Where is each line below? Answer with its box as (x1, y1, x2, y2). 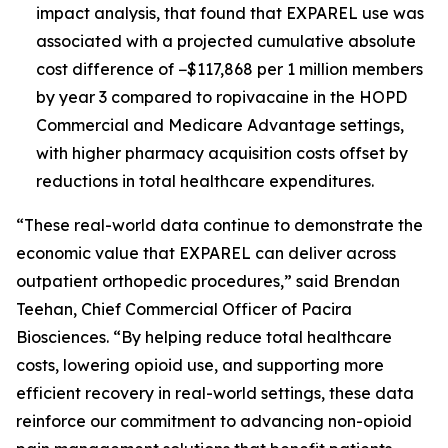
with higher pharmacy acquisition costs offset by (36, 143, 408, 163)
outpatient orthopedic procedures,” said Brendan (16, 271, 400, 291)
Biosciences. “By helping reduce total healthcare (16, 327, 392, 347)
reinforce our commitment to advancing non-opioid (16, 411, 412, 431)
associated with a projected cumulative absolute (36, 31, 416, 51)
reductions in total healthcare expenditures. (36, 171, 374, 191)
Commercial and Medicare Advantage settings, (36, 115, 404, 135)
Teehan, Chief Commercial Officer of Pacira (16, 299, 352, 319)
